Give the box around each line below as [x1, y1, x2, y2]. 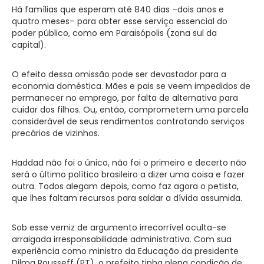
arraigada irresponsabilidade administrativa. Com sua [12, 233, 232, 245]
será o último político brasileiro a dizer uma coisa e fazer [12, 168, 245, 180]
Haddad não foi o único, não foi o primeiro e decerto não [12, 156, 246, 169]
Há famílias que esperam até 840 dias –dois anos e [12, 3, 224, 15]
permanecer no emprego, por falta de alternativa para [12, 91, 238, 104]
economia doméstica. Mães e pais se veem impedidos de [12, 80, 250, 92]
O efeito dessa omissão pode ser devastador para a [12, 68, 226, 80]
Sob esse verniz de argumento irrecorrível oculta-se [12, 221, 226, 233]
